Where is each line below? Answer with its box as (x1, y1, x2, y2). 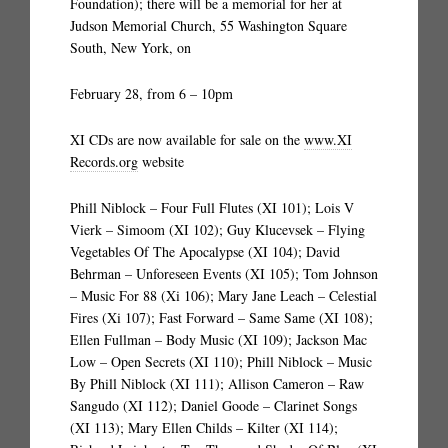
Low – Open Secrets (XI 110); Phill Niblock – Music (70, 352, 372, 371)
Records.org (70, 152, 138, 171)
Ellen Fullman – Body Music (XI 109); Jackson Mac (70, 330, 367, 349)
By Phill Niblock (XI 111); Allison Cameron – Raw (70, 374, 364, 393)
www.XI (304, 130, 352, 149)
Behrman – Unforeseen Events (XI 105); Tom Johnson (70, 264, 378, 283)
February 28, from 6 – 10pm (70, 84, 233, 103)
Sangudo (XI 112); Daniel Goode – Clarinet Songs (70, 396, 357, 415)
